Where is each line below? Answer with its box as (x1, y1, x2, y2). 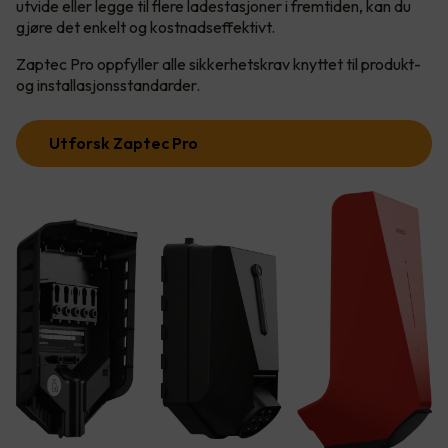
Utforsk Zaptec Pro (49, 132, 198, 153)
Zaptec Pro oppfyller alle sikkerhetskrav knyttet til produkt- (16, 53, 421, 74)
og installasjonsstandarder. (16, 74, 200, 95)
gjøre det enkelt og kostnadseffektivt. (16, 16, 278, 37)
